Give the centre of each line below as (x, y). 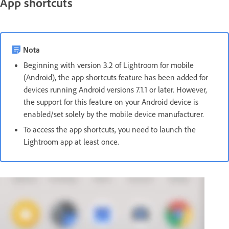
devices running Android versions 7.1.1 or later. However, (115, 89)
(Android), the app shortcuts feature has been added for (116, 77)
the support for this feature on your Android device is (111, 101)
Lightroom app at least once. (75, 141)
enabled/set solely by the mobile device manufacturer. (114, 114)
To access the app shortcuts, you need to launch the (110, 129)
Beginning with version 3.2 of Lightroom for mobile (109, 65)
